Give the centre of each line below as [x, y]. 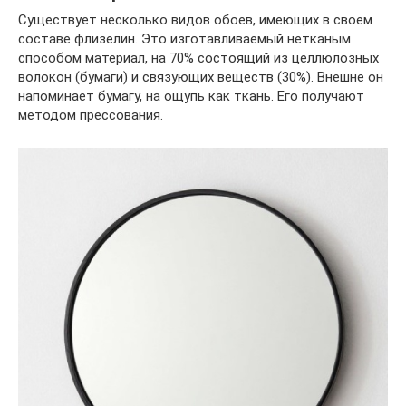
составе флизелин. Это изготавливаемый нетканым [184, 39]
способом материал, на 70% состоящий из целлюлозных [198, 58]
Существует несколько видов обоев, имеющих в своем [195, 19]
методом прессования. [91, 115]
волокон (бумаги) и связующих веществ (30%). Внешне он [201, 77]
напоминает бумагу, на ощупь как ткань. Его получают [191, 96]
